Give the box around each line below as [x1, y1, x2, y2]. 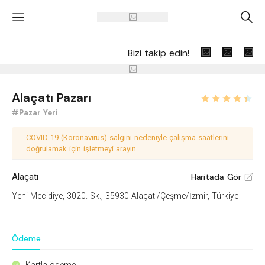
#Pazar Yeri [12, 108, 58, 118]
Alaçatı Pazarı [12, 90, 91, 105]
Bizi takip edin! [128, 46, 189, 59]
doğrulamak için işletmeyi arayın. [26, 144, 138, 154]
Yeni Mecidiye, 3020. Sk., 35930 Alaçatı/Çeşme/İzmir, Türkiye [12, 191, 238, 201]
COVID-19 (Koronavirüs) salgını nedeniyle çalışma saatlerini [26, 133, 229, 143]
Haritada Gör [190, 172, 242, 183]
